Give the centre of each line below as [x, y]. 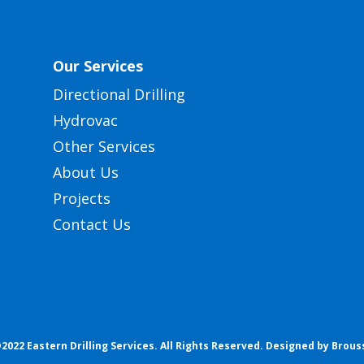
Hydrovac [85, 120]
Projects [81, 198]
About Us [85, 172]
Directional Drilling [119, 94]
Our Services [97, 65]
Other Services [104, 146]
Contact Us [91, 224]
